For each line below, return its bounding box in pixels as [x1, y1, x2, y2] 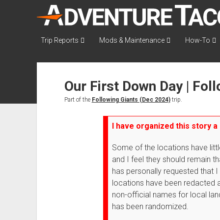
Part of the [64, 96, 92, 103]
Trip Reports [40, 36, 79, 44]
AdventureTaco [36, 6, 169, 29]
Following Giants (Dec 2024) [91, 96, 170, 103]
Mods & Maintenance [99, 36, 165, 44]
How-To [185, 36, 210, 44]
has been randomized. [111, 202, 189, 211]
